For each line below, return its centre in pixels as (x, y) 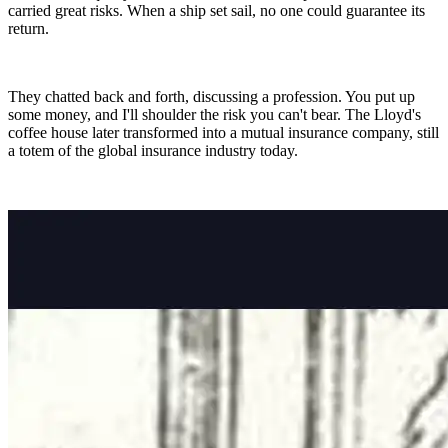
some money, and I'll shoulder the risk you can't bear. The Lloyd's (214, 114)
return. (28, 28)
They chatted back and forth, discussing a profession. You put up (211, 96)
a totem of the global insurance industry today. (153, 150)
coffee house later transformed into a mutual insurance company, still (223, 132)
